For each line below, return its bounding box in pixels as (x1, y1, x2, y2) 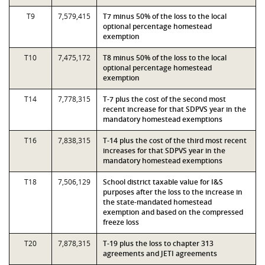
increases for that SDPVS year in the (103, 146, 225, 156)
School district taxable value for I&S (103, 177, 223, 187)
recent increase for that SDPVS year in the (103, 104, 246, 114)
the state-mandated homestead (103, 197, 212, 207)
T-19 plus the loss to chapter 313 (103, 238, 214, 248)
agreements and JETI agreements (103, 248, 217, 258)
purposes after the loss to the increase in (103, 187, 243, 197)
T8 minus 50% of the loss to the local (103, 53, 227, 63)
